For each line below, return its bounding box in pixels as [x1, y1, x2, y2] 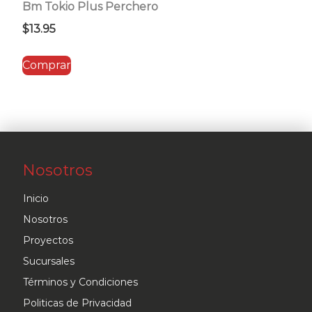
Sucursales [23, 254, 75, 267]
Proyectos [23, 233, 73, 247]
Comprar [22, 58, 71, 72]
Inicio [23, 192, 49, 205]
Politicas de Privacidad [23, 296, 132, 309]
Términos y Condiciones [23, 275, 138, 288]
